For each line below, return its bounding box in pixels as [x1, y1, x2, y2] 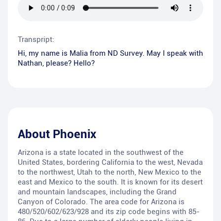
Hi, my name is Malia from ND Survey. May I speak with [18, 49, 203, 58]
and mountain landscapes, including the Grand [18, 187, 177, 197]
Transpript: [18, 35, 54, 44]
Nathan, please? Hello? [18, 59, 95, 68]
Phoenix [53, 127, 96, 142]
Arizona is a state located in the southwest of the [18, 148, 184, 157]
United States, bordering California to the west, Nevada [18, 158, 203, 167]
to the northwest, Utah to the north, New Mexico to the [18, 168, 201, 177]
